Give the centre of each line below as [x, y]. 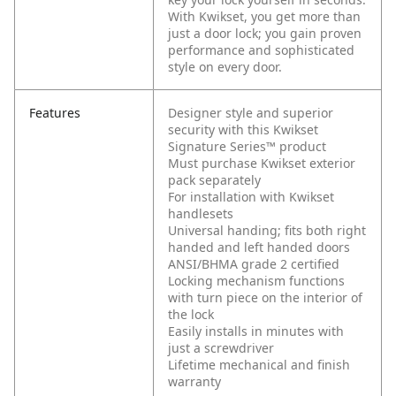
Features [55, 113]
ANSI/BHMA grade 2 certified [254, 264]
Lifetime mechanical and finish [259, 365]
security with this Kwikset [243, 130]
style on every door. [225, 67]
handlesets [201, 214]
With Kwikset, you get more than [264, 17]
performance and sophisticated [261, 50]
